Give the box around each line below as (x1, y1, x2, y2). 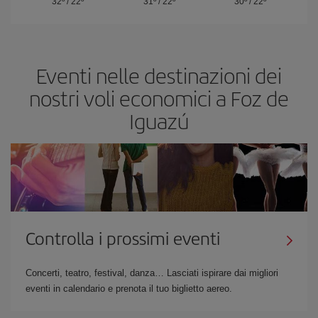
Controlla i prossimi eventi (26, 226, 220, 250)
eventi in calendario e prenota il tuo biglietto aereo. (26, 283, 232, 294)
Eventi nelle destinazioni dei (36, 60, 282, 90)
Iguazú (129, 106, 189, 136)
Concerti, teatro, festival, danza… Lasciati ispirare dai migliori (26, 268, 278, 278)
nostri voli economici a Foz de (29, 83, 289, 113)
